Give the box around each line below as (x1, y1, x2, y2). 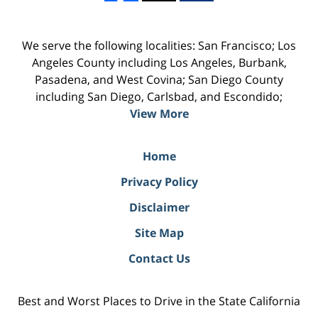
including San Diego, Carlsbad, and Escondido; (35, 89, 283, 105)
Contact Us (128, 251, 190, 267)
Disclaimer (128, 199, 190, 216)
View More (129, 106, 189, 122)
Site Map (134, 225, 184, 241)
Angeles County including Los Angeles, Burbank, (31, 55, 287, 71)
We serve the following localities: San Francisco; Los (22, 38, 296, 54)
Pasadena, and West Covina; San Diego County (35, 72, 283, 88)
